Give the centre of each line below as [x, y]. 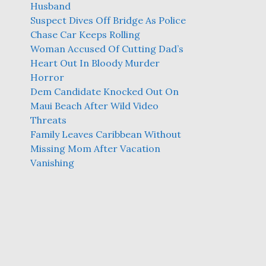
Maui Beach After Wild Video [94, 106]
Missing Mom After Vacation [95, 148]
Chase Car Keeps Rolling [85, 34]
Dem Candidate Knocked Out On [104, 91]
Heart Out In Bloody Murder [95, 63]
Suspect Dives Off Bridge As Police [108, 20]
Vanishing [52, 163]
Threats [48, 120]
